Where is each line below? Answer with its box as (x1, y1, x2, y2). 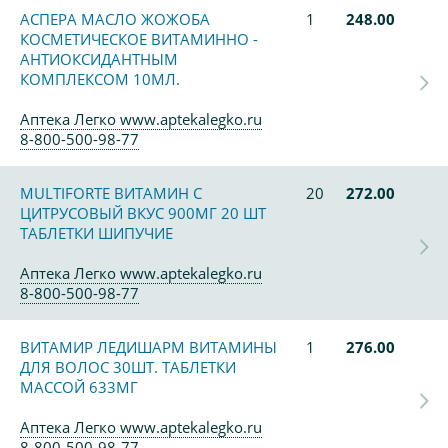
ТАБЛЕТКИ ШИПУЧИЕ (20, 223, 173, 243)
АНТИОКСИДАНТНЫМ (20, 49, 178, 69)
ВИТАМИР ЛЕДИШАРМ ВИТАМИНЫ (20, 337, 277, 357)
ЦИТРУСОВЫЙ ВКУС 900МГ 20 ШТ (20, 203, 266, 223)
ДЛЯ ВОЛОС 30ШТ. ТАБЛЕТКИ (20, 357, 236, 377)
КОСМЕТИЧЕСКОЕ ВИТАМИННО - (20, 29, 258, 49)
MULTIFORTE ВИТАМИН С (20, 183, 202, 203)
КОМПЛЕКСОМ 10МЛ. (20, 69, 180, 89)
